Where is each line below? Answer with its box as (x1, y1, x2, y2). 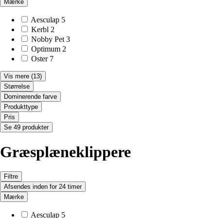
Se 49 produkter (4, 124, 49, 131)
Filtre (4, 173, 18, 181)
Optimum (31, 45, 60, 54)
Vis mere (4, 73, 29, 80)
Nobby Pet (31, 35, 64, 44)
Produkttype (4, 103, 38, 111)
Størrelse (4, 83, 30, 91)
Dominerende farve (4, 93, 57, 101)
